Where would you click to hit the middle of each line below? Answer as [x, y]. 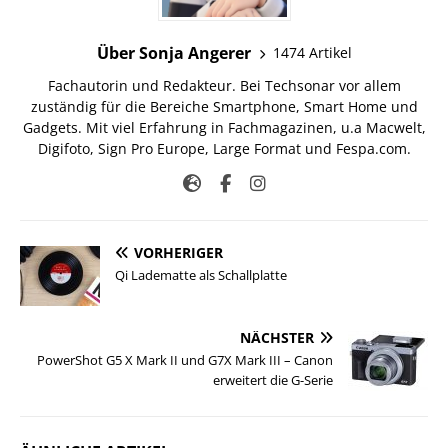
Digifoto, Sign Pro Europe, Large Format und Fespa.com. [224, 148]
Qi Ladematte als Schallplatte [201, 274]
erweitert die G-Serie [273, 379]
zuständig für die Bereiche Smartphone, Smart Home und [224, 106]
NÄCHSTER [277, 337]
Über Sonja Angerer [173, 52]
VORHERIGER [178, 252]
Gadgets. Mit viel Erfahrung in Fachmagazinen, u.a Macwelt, [224, 127]
